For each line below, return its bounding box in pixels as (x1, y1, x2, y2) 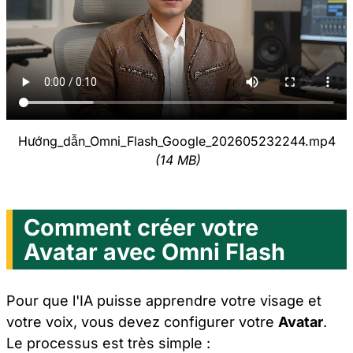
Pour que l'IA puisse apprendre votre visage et (6, 292, 321, 309)
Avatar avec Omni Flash (24, 238, 286, 266)
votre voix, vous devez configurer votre (6, 313, 278, 330)
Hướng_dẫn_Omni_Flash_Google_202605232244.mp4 (17, 132, 336, 149)
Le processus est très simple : (6, 334, 210, 351)
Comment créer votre (24, 214, 259, 242)
